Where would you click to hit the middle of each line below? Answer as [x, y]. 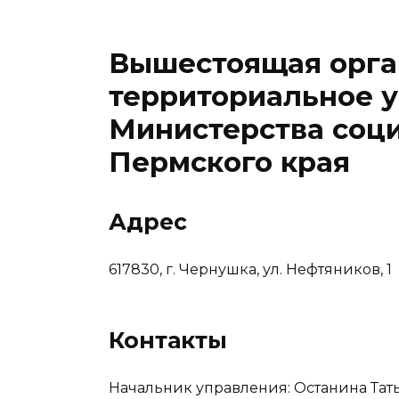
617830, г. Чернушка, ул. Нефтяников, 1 [250, 270]
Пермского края [229, 162]
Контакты [168, 341]
